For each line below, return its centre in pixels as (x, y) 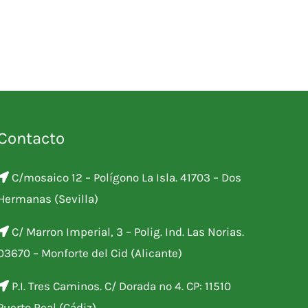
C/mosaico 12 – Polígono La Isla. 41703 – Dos (125, 178)
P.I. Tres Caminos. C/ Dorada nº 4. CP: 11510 (120, 286)
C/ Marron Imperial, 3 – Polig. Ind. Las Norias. (126, 232)
